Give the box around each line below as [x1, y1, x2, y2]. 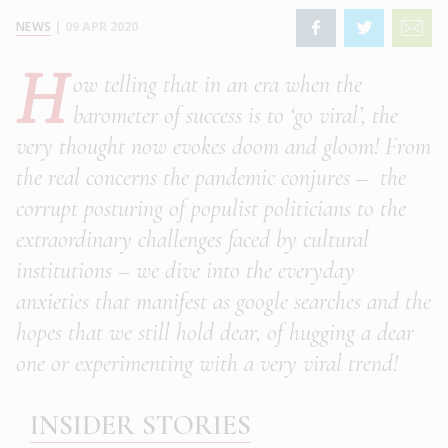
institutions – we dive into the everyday [16, 256, 355, 286]
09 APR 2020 [65, 18, 138, 36]
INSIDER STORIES [30, 408, 251, 443]
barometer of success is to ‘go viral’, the [73, 101, 398, 131]
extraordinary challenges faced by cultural [16, 225, 369, 255]
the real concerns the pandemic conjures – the [16, 163, 406, 193]
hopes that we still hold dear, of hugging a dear [16, 318, 414, 348]
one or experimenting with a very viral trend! [16, 349, 398, 379]
